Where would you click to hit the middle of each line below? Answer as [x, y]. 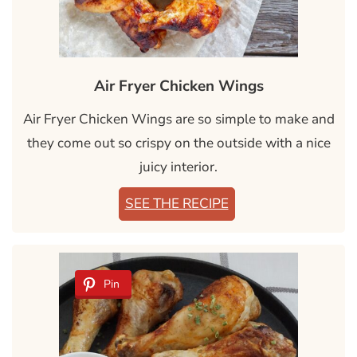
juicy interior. [178, 167]
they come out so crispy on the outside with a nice [178, 143]
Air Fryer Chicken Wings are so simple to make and [178, 120]
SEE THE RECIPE [177, 204]
